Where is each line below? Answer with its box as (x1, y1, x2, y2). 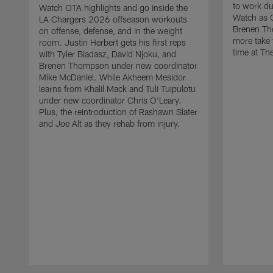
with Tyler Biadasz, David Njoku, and (39, 48, 176, 59)
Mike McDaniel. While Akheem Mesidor (39, 71, 186, 82)
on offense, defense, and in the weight (39, 25, 182, 36)
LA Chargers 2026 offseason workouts (39, 13, 187, 24)
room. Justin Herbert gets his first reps (39, 37, 186, 48)
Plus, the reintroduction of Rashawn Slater (39, 106, 197, 117)
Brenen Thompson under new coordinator (39, 60, 197, 71)
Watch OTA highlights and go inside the (39, 2, 188, 13)
